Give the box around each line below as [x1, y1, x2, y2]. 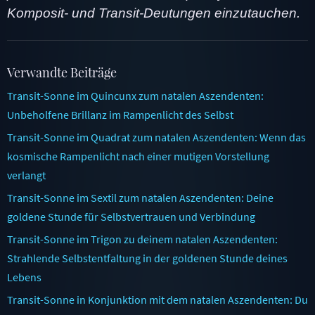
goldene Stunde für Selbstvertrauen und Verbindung [7, 209, 255, 224]
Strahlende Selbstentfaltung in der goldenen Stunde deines [7, 250, 288, 265]
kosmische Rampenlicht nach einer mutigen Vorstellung [7, 148, 269, 163]
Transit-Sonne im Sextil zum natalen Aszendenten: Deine [7, 190, 274, 205]
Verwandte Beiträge [7, 63, 117, 81]
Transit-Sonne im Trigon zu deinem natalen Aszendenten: [7, 231, 278, 246]
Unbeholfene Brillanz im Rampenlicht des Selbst [7, 107, 233, 122]
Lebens [7, 269, 41, 284]
